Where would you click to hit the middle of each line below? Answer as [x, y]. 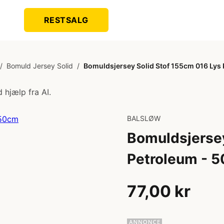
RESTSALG [66, 20]
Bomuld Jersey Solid [40, 66]
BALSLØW [144, 118]
